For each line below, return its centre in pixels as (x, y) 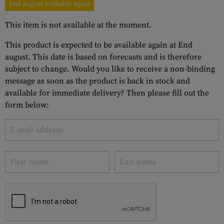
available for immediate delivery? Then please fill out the (107, 93)
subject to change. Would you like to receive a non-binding (110, 69)
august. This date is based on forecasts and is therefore (103, 57)
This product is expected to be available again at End (99, 45)
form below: (27, 105)
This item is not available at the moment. (78, 25)
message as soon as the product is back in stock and (97, 81)
